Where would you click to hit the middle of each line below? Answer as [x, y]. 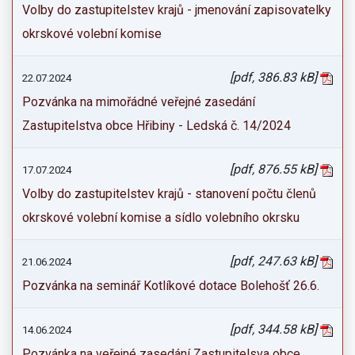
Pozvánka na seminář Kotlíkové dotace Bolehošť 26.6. [171, 286]
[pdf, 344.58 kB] [275, 329]
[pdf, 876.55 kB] [275, 169]
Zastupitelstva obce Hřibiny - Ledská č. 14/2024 [157, 126]
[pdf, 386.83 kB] [275, 77]
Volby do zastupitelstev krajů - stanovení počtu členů [169, 194]
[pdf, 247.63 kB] [275, 261]
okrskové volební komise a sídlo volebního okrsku [161, 218]
